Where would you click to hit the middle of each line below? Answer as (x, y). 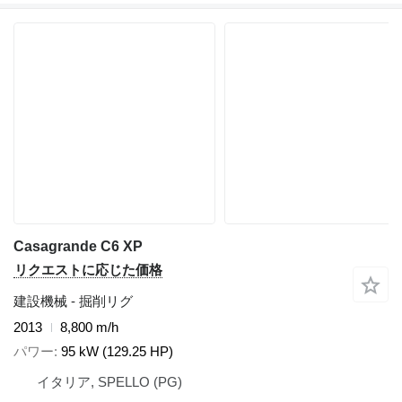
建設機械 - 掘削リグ (73, 301)
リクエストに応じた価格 (88, 270)
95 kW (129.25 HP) (117, 351)
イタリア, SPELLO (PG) (109, 381)
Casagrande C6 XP (78, 246)
